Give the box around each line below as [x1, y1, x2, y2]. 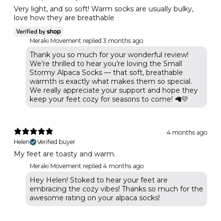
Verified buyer [37, 138, 75, 146]
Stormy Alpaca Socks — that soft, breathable [30, 68, 183, 77]
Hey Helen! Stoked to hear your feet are [30, 176, 168, 185]
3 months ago [103, 37, 143, 45]
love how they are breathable [14, 13, 114, 23]
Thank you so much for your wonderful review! [30, 50, 188, 60]
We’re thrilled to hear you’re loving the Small [30, 59, 182, 69]
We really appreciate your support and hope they [30, 86, 198, 95]
